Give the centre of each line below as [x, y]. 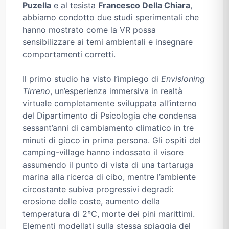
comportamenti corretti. [69, 54]
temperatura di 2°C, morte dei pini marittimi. [109, 214]
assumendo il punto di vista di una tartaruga [108, 165]
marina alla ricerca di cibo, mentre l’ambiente [109, 177]
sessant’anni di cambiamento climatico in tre [108, 128]
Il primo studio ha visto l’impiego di [92, 79]
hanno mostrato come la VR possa [89, 30]
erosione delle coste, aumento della [91, 202]
